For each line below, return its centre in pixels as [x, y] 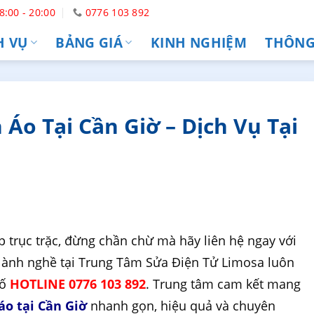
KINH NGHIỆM [199, 42]
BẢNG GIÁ [89, 42]
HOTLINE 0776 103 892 [78, 284]
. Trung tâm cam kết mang [224, 284]
